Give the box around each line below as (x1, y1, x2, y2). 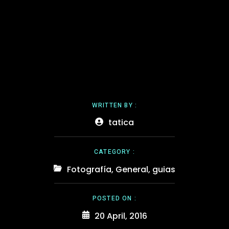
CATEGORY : (94, 147, 135, 156)
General (116, 163, 148, 175)
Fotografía (67, 163, 111, 175)
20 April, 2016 (94, 210, 147, 222)
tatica (108, 116, 134, 128)
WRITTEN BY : (91, 100, 138, 110)
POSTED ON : (92, 193, 137, 203)
